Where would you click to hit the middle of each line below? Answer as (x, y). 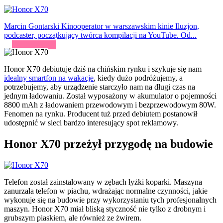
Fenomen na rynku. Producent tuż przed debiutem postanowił (101, 114)
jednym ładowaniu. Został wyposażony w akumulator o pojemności (110, 96)
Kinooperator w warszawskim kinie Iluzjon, (129, 26)
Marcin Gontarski (32, 26)
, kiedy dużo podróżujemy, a (138, 78)
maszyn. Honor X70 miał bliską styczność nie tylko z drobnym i (105, 209)
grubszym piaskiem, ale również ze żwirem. (73, 218)
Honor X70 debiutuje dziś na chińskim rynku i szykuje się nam (103, 69)
